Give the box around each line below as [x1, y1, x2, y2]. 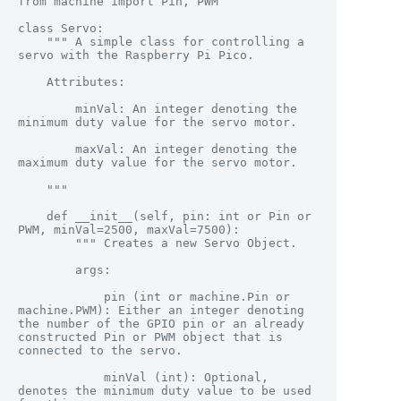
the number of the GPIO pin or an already [18, 317, 304, 331]
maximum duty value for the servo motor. [18, 156, 297, 170]
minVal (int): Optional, [18, 371, 104, 385]
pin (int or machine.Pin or [18, 290, 104, 304]
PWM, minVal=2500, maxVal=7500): [18, 223, 240, 237]
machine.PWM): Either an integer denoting [18, 303, 304, 318]
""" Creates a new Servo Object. [18, 236, 75, 251]
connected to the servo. [18, 344, 183, 358]
